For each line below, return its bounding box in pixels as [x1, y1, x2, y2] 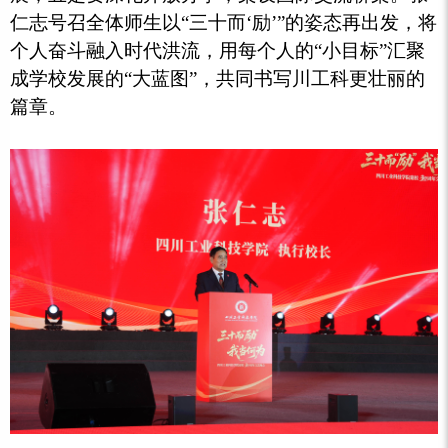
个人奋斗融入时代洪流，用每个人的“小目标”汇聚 [10, 40, 425, 62]
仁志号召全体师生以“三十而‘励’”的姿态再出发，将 [10, 12, 437, 34]
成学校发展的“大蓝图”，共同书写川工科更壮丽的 [10, 68, 425, 90]
